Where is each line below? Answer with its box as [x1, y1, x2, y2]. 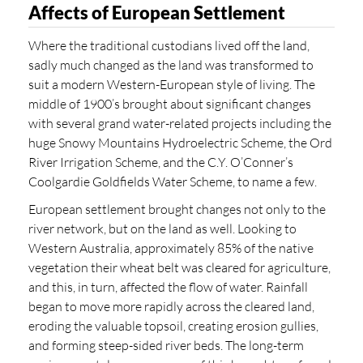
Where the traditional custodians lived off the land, [28, 36, 310, 53]
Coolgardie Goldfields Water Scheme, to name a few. [28, 173, 317, 190]
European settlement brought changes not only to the [28, 200, 326, 217]
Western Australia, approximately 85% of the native [28, 239, 314, 256]
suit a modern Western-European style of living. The [28, 75, 315, 92]
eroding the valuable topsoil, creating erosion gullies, [28, 317, 318, 334]
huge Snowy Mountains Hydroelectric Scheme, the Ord [28, 134, 332, 151]
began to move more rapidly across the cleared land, [28, 297, 314, 314]
